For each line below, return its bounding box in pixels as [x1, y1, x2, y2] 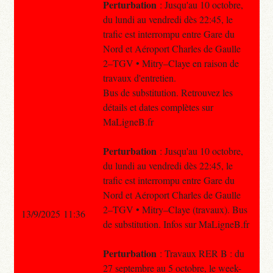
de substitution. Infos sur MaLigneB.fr [102, 217, 249, 230]
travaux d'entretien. [102, 71, 176, 84]
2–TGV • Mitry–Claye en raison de [102, 56, 239, 69]
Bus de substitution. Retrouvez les [102, 85, 233, 99]
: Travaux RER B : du [156, 246, 244, 260]
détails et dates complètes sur [102, 100, 213, 113]
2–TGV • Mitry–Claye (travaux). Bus [102, 202, 247, 216]
